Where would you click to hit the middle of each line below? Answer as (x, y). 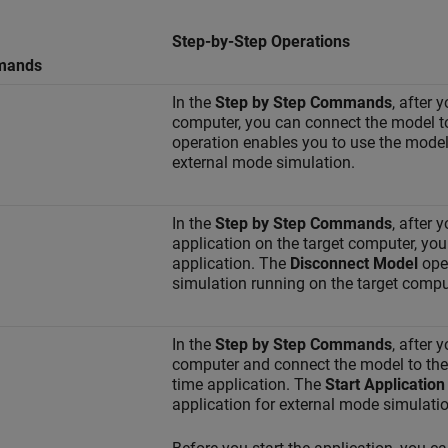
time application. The (248, 384)
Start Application (385, 384)
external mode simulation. (263, 162)
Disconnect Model (354, 263)
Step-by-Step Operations (261, 41)
